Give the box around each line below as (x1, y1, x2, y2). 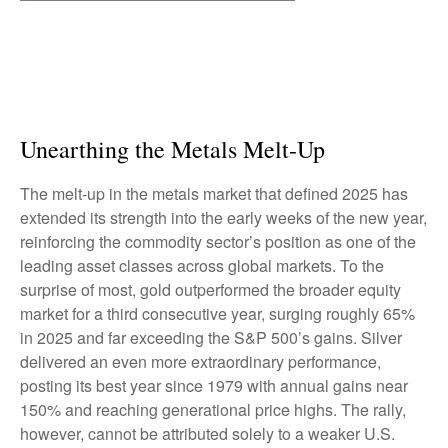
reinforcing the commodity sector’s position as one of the (20, 230, 416, 253)
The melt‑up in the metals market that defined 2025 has (20, 182, 408, 205)
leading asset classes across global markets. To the (20, 254, 384, 277)
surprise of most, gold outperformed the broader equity (20, 278, 401, 301)
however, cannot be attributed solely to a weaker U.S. (20, 422, 395, 445)
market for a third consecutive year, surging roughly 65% (20, 302, 415, 325)
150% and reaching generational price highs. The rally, (20, 398, 406, 421)
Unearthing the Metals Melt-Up (20, 133, 325, 165)
